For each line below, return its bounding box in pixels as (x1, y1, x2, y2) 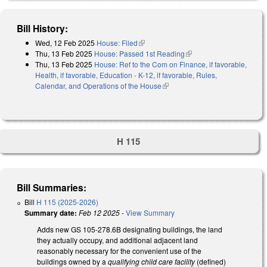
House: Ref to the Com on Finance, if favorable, (94, 58, 247, 69)
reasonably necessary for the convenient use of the (37, 246, 201, 256)
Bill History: (17, 21, 69, 35)
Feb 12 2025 (79, 207, 120, 218)
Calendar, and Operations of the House (35, 80, 162, 91)
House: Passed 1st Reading (94, 48, 185, 58)
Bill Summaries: (17, 181, 87, 195)
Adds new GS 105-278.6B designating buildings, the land (37, 224, 222, 235)
